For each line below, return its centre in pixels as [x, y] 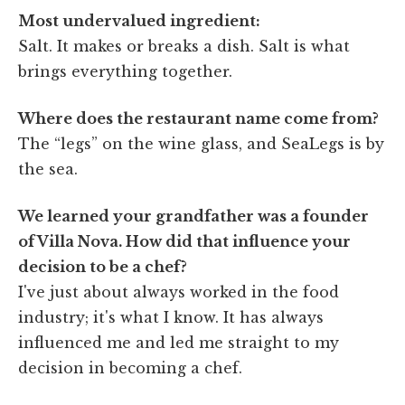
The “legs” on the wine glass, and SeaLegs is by [201, 143]
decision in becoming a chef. [130, 367]
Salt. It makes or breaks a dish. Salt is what [184, 46]
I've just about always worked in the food [179, 292]
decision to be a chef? [103, 266]
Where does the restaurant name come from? [198, 118]
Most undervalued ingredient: [139, 20]
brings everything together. [125, 71]
